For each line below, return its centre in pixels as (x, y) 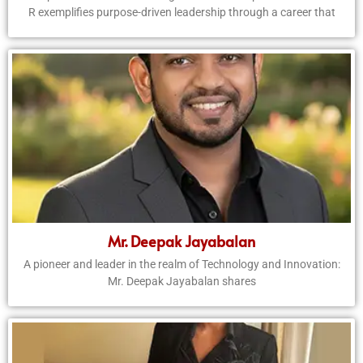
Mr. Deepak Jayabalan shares (181, 282)
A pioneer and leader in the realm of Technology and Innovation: (181, 265)
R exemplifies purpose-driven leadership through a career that (181, 13)
